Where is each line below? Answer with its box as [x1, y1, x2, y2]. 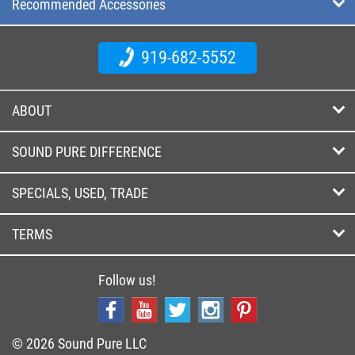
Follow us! [98, 271, 155, 288]
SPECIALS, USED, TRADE [12, 184, 148, 201]
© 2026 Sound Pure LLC [12, 334, 147, 352]
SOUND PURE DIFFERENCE [12, 143, 162, 160]
